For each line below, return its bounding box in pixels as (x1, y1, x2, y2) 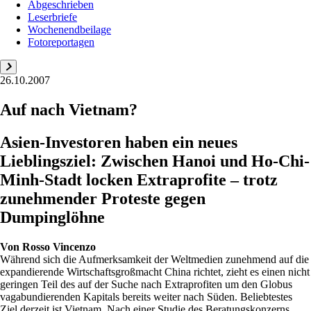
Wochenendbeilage (28, 24, 111, 35)
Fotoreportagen (28, 36, 94, 48)
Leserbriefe (28, 11, 77, 23)
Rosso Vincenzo (22, 240, 96, 253)
